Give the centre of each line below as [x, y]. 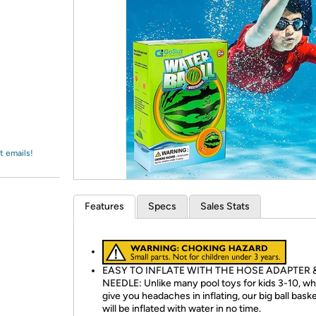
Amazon [45, 24]
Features [104, 206]
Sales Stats [225, 206]
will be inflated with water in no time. [182, 309]
